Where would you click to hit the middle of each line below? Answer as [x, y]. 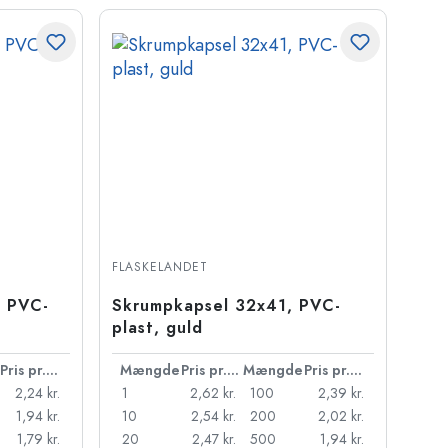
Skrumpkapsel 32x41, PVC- [226, 306]
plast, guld [157, 328]
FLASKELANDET [159, 267]
